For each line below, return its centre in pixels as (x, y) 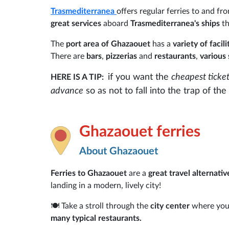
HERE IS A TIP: (78, 77)
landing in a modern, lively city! (106, 185)
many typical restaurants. (96, 218)
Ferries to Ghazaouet (89, 173)
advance (67, 91)
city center (170, 206)
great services (76, 23)
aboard (116, 23)
